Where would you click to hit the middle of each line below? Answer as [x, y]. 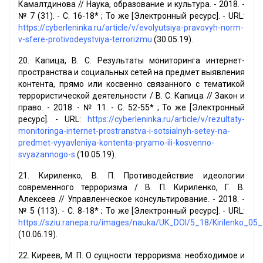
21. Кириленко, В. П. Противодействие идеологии [131, 176]
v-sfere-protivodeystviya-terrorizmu [85, 40]
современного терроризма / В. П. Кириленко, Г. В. [131, 188]
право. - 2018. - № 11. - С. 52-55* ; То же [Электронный [131, 108]
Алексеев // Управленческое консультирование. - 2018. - [131, 199]
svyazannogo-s [47, 155]
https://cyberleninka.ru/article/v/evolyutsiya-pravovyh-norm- [131, 28]
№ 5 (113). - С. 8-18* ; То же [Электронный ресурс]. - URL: [131, 211]
